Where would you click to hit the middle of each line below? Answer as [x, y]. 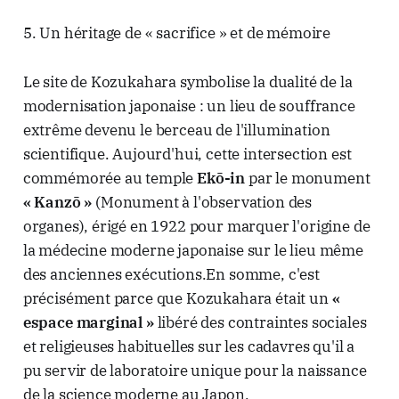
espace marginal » [88, 323]
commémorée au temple [110, 179]
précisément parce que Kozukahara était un [177, 299]
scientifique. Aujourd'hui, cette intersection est [187, 155]
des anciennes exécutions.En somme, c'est [171, 275]
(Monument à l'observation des [202, 203]
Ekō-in [221, 179]
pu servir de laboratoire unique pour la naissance [195, 371]
